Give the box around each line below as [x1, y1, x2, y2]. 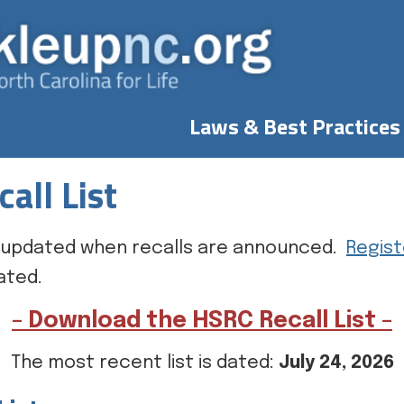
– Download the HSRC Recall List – [12, 309, 392, 333]
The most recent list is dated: [10, 353, 279, 372]
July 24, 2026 [278, 353, 394, 372]
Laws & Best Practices [188, 110, 400, 142]
